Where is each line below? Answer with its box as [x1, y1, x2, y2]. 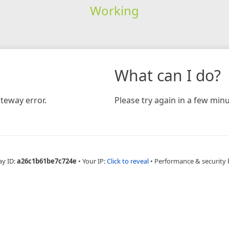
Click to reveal [106, 156, 149, 166]
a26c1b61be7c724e [16, 156, 77, 166]
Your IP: [82, 156, 107, 166]
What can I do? [114, 64, 221, 86]
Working [89, 2, 139, 19]
